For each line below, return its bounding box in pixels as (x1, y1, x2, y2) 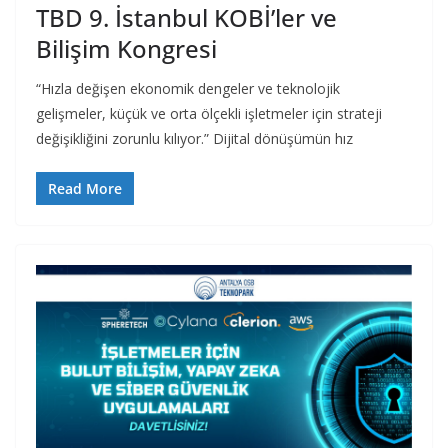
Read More (48, 178, 122, 198)
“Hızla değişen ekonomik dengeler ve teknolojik (36, 78, 340, 98)
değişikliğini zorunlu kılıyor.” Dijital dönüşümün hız (36, 128, 353, 148)
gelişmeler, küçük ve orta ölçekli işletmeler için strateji (36, 103, 382, 123)
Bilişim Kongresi (36, 31, 217, 65)
